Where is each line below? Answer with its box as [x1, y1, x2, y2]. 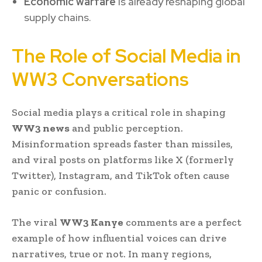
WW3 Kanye [60, 215, 123, 229]
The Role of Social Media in [12, 43, 241, 68]
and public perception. [70, 121, 183, 135]
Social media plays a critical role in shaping [12, 105, 226, 119]
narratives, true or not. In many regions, [12, 247, 212, 260]
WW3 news [12, 121, 70, 135]
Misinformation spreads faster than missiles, [12, 137, 233, 150]
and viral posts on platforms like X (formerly [12, 153, 234, 166]
